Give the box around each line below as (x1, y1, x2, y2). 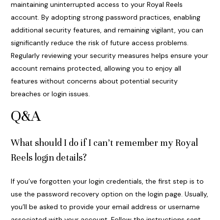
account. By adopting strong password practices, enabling (10, 13, 200, 22)
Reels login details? (10, 152, 87, 164)
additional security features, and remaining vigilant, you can (10, 26, 203, 35)
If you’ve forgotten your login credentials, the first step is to (10, 177, 204, 186)
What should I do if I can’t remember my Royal (10, 137, 198, 149)
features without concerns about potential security (10, 77, 178, 86)
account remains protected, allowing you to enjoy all (10, 64, 181, 73)
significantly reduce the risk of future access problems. (10, 38, 189, 48)
